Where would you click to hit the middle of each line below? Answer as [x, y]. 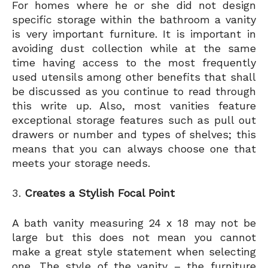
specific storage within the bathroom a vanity [134, 20]
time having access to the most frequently [134, 63]
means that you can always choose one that [134, 149]
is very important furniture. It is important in [134, 34]
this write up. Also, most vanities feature [134, 106]
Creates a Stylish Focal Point [100, 193]
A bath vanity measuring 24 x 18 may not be [134, 223]
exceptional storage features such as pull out [134, 120]
